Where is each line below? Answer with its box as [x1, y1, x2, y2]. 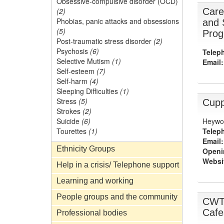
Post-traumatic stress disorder [56, 36, 151, 46]
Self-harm [56, 76, 87, 86]
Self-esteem [56, 66, 94, 76]
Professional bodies [56, 208, 127, 217]
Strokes [56, 106, 80, 116]
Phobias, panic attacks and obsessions [56, 16, 179, 26]
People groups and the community [56, 192, 177, 201]
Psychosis [56, 46, 88, 56]
